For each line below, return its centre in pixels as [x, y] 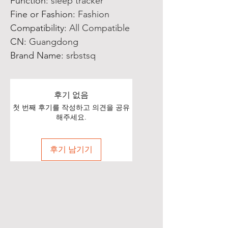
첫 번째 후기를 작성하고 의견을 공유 [71, 107]
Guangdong [54, 42]
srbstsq [81, 55]
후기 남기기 [71, 149]
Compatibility [37, 28]
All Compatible [99, 28]
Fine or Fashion [41, 14]
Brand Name [36, 55]
